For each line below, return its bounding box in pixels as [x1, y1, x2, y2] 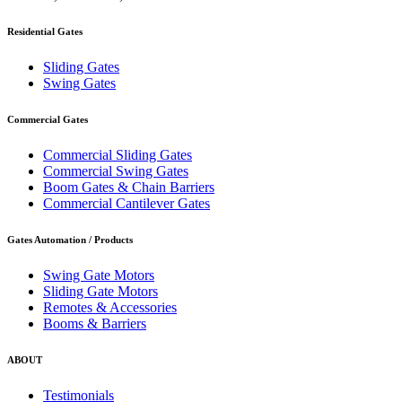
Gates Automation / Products [7, 234, 133, 246]
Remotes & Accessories [43, 300, 177, 316]
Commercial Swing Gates [43, 163, 188, 179]
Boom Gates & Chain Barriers [43, 179, 214, 196]
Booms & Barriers [43, 316, 146, 332]
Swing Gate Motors [43, 267, 154, 284]
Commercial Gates [7, 114, 88, 126]
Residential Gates [7, 26, 83, 38]
